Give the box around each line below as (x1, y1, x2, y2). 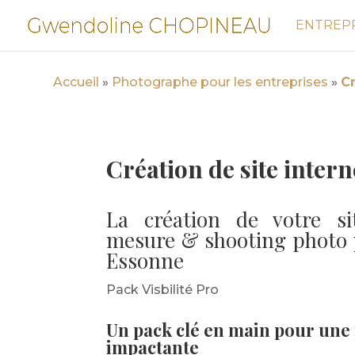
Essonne (106, 246, 185, 274)
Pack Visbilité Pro (106, 281, 219, 297)
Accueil (53, 74, 100, 90)
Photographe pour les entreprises (112, 74, 329, 90)
